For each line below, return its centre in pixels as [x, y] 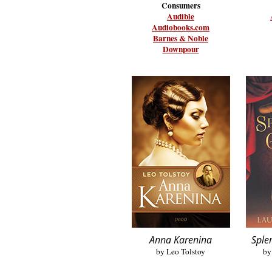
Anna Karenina [181, 240]
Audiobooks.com [181, 27]
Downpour [181, 49]
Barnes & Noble [181, 38]
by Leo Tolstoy [181, 251]
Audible [181, 16]
